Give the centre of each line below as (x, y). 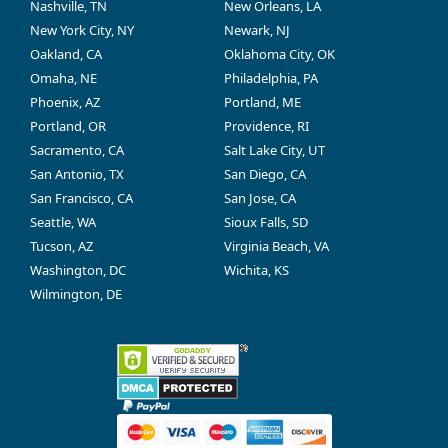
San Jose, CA (260, 198)
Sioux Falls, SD (266, 222)
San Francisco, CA (81, 198)
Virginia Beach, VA (276, 246)
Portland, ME (262, 102)
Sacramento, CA (77, 150)
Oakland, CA (66, 54)
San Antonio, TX (77, 174)
